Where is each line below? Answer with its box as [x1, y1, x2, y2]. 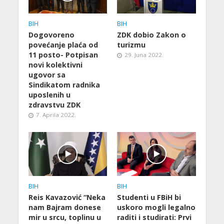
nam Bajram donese [28, 202, 101, 212]
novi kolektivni [28, 59, 82, 69]
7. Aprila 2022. [35, 110, 76, 118]
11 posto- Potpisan [28, 49, 98, 59]
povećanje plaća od [28, 39, 98, 49]
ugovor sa [28, 69, 65, 79]
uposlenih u [28, 89, 70, 99]
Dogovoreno [28, 29, 74, 39]
